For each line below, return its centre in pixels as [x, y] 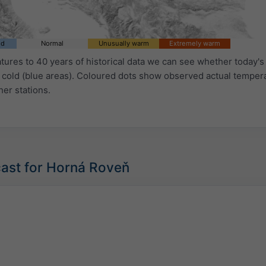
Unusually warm [123, 43]
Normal [52, 43]
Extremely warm [195, 43]
